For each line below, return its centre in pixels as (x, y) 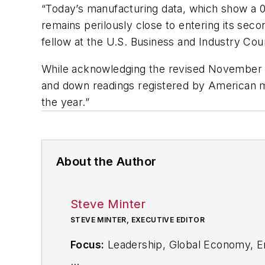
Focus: (88, 244)
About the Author (106, 161)
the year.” (66, 102)
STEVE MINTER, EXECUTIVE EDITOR (138, 219)
